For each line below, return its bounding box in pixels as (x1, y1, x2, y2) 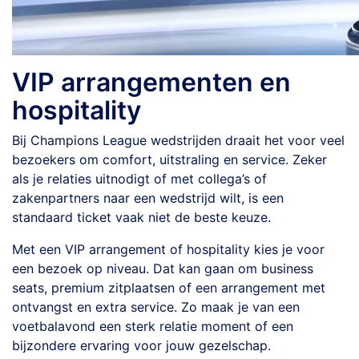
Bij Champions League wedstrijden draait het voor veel (12, 132, 345, 148)
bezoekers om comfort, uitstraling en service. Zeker (12, 151, 327, 167)
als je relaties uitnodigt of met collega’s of (12, 171, 267, 187)
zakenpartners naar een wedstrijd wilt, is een (12, 190, 284, 206)
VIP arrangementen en (12, 67, 291, 98)
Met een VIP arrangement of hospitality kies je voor (12, 241, 325, 257)
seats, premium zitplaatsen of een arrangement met (12, 280, 325, 296)
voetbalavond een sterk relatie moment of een (12, 318, 293, 334)
